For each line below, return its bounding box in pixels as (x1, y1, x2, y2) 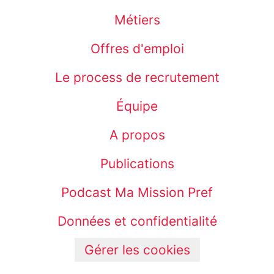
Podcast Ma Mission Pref (61, 185, 213, 201)
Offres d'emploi (90, 41, 184, 57)
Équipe (116, 98, 158, 114)
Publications (100, 156, 174, 172)
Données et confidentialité (57, 213, 217, 229)
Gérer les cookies (84, 242, 190, 258)
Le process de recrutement (54, 70, 220, 86)
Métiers (114, 12, 160, 28)
